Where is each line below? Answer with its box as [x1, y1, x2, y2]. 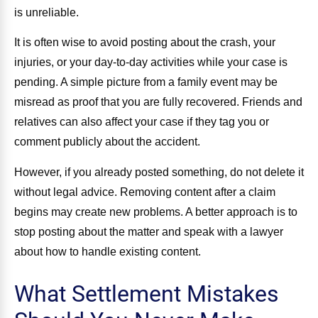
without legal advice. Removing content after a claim [14, 185, 275, 198]
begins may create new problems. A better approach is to [14, 205, 297, 218]
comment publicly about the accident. [14, 136, 200, 148]
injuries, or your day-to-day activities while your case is [14, 56, 287, 69]
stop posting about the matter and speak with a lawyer [14, 225, 283, 238]
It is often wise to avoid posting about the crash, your [14, 36, 275, 49]
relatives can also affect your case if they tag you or [14, 116, 269, 128]
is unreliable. [14, 6, 82, 19]
